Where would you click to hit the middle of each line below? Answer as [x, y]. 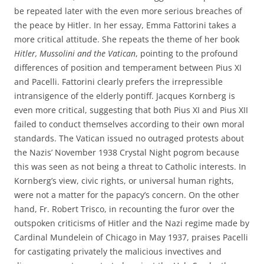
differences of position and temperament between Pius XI [128, 67]
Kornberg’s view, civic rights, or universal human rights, [124, 181]
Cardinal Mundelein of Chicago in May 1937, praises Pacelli [131, 237]
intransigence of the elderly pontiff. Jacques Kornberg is [125, 96]
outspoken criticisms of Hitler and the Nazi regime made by [132, 223]
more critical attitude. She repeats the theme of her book [127, 39]
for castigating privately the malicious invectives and [118, 251]
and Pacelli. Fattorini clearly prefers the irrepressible [118, 82]
